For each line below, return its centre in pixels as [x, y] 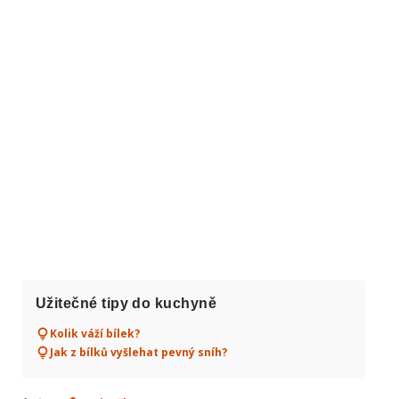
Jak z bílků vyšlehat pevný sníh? [138, 352]
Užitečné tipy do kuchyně [126, 303]
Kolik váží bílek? [95, 334]
